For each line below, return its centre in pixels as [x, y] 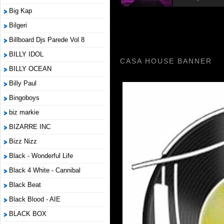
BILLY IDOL [26, 54]
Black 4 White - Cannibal [45, 170]
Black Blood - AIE [35, 199]
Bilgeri [18, 25]
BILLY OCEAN [30, 69]
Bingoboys [24, 98]
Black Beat [25, 185]
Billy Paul [23, 83]
